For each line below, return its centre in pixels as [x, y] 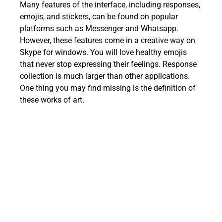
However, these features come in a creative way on [108, 41]
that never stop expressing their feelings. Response [108, 64]
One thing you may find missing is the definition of [108, 88]
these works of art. [52, 100]
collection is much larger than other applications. [105, 76]
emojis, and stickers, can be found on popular [99, 17]
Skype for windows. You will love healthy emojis [103, 53]
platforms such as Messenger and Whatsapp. [99, 29]
